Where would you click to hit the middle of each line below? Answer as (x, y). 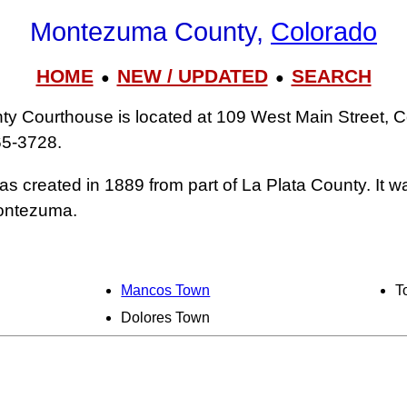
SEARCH (331, 75)
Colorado (324, 32)
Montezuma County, (150, 32)
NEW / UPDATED (192, 75)
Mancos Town (166, 290)
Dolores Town (166, 317)
